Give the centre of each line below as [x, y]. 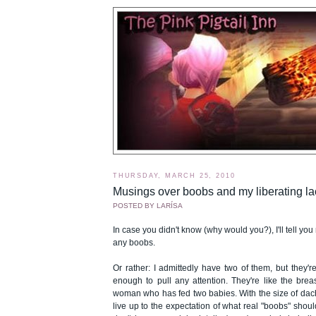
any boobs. [134, 243]
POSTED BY [135, 206]
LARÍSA [170, 206]
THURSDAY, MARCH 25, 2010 [174, 175]
